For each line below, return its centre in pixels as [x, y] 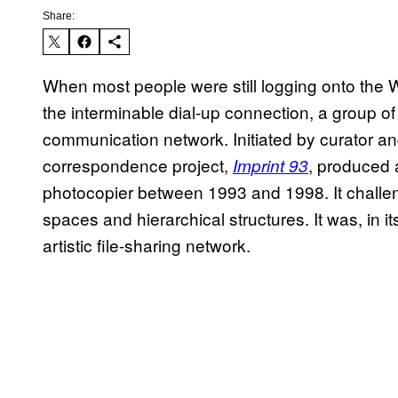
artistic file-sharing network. [147, 245]
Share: [59, 16]
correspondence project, [138, 165]
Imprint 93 [271, 166]
